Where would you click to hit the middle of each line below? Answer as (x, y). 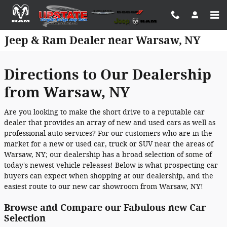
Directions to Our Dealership (108, 75)
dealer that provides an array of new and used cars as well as (110, 123)
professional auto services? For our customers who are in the (108, 133)
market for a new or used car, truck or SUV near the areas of (109, 144)
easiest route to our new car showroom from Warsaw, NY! (104, 186)
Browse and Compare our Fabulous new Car (105, 208)
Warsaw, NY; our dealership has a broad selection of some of (108, 155)
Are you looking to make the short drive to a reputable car (104, 112)
